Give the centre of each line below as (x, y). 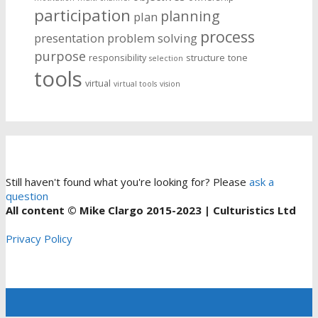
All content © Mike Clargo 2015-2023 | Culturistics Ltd (151, 210)
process (227, 37)
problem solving (152, 38)
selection (166, 59)
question (27, 196)
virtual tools (135, 84)
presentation (69, 38)
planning (190, 16)
